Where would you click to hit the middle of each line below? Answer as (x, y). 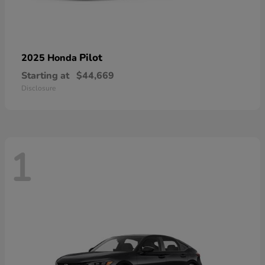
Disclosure (38, 88)
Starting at (45, 76)
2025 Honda (50, 58)
